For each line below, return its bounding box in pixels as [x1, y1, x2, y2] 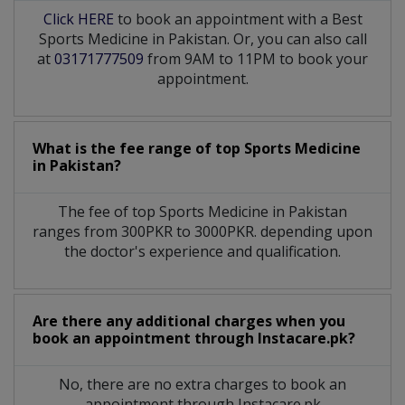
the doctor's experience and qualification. [64, 240, 341, 261]
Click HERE [42, 8, 114, 29]
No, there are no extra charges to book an [59, 373, 346, 394]
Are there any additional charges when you [33, 310, 345, 331]
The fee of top [58, 201, 159, 221]
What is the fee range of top [33, 137, 244, 158]
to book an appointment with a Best [113, 8, 363, 29]
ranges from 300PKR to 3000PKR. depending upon [33, 221, 372, 241]
